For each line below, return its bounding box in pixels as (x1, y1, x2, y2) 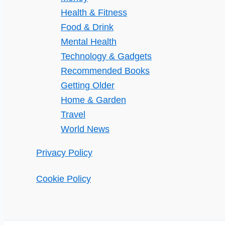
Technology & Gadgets (61, 51, 152, 61)
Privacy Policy (36, 148, 92, 158)
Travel (61, 109, 85, 120)
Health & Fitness (61, 8, 127, 18)
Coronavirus (31, 27, 79, 37)
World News (61, 124, 109, 134)
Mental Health (61, 37, 117, 47)
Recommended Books (61, 66, 150, 76)
